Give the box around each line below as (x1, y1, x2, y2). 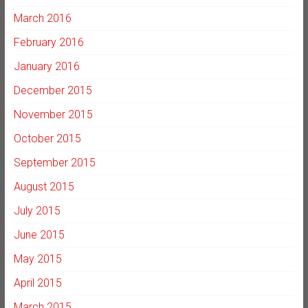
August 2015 (13, 179, 74, 193)
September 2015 (13, 155, 96, 169)
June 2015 (13, 228, 65, 241)
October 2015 (13, 131, 81, 145)
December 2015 (13, 83, 92, 97)
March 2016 (13, 11, 71, 25)
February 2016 (13, 35, 84, 49)
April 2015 (13, 276, 62, 289)
